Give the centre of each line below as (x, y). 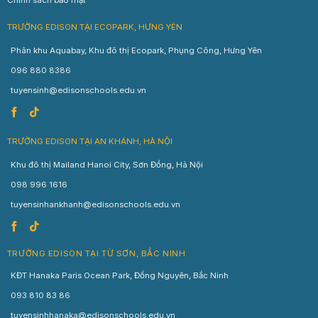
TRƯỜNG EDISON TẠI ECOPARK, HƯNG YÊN (94, 27)
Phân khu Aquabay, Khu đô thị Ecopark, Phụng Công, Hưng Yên (136, 50)
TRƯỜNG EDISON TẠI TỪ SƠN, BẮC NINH (96, 254)
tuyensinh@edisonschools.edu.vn (78, 90)
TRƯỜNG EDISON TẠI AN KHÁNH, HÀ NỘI (89, 142)
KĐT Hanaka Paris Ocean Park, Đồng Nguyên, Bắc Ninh (119, 276)
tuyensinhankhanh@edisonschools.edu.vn (95, 205)
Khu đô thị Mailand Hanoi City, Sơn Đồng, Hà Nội (106, 165)
